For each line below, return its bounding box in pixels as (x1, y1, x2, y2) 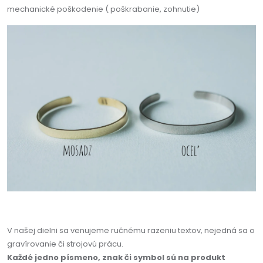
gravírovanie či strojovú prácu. (7, 238, 123, 249)
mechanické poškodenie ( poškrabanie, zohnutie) (7, 3, 200, 15)
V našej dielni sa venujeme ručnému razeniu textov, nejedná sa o (7, 224, 255, 236)
